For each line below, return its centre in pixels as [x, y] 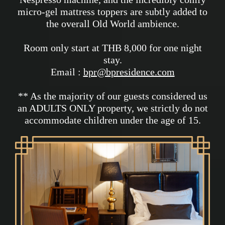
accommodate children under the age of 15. [113, 120]
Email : [67, 72]
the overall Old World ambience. [113, 24]
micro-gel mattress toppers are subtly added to [113, 12]
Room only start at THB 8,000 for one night [113, 48]
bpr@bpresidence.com [129, 72]
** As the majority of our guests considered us [113, 96]
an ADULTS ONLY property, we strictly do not [113, 108]
